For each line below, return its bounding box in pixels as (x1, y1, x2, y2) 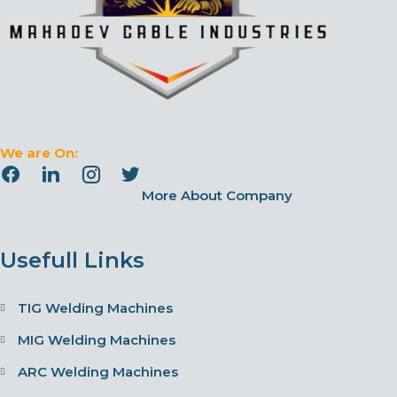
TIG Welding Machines (18, 299, 173, 316)
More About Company (142, 186, 292, 204)
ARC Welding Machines (18, 362, 178, 380)
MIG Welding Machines (18, 331, 175, 348)
